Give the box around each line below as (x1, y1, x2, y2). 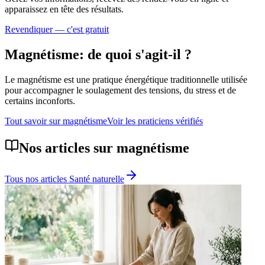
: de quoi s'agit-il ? (79, 47, 192, 63)
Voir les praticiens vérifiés (107, 115, 203, 126)
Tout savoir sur (5, 115, 63, 126)
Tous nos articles (5, 173, 69, 184)
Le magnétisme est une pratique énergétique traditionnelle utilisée (5, 74, 247, 85)
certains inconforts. (5, 95, 75, 106)
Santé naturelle (69, 173, 124, 184)
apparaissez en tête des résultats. (5, 4, 124, 15)
